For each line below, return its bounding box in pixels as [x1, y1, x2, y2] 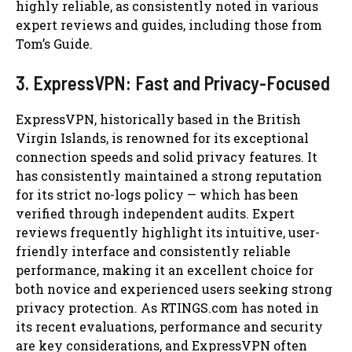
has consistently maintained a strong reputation [16, 167, 322, 184]
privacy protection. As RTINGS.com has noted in [16, 299, 319, 316]
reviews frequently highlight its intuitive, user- [16, 223, 320, 240]
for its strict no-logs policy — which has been [16, 185, 299, 203]
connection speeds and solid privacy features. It [16, 148, 317, 165]
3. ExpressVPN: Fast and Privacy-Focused [16, 71, 330, 94]
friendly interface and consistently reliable [16, 242, 291, 259]
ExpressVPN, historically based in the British [16, 110, 301, 127]
